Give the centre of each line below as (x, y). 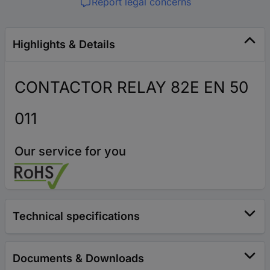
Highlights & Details (64, 44)
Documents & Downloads (78, 258)
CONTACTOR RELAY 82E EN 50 (131, 87)
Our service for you (70, 151)
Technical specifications (76, 216)
